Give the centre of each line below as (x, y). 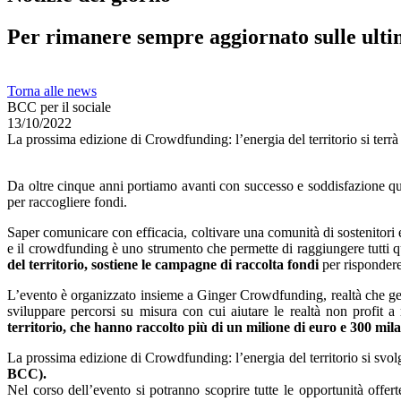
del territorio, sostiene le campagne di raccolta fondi (163, 264)
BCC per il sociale (59, 107)
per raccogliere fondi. (67, 202)
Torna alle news (52, 91)
